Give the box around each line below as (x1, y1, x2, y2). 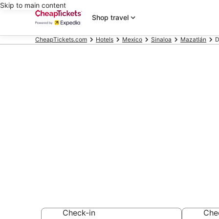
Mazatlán (180, 36, 206, 43)
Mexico (122, 36, 142, 43)
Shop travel (92, 13, 129, 22)
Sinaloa (151, 36, 172, 43)
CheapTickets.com (35, 36, 87, 43)
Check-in (63, 208, 95, 218)
